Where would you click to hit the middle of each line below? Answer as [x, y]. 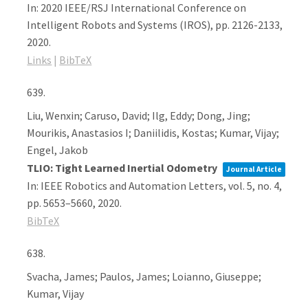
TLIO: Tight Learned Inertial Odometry [123, 168]
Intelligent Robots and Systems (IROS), [121, 25]
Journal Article [254, 169]
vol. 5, [243, 186]
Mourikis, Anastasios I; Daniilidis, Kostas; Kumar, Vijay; [153, 133]
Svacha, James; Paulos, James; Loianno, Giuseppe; [144, 276]
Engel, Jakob [58, 150]
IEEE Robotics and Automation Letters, [135, 186]
